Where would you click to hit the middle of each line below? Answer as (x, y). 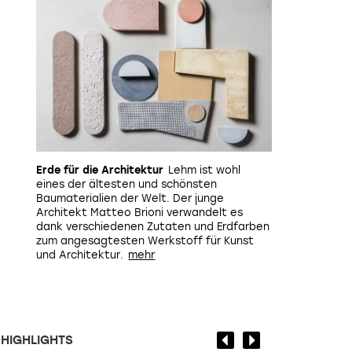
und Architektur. (80, 255)
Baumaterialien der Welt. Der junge (130, 198)
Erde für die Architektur (100, 170)
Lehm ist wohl (205, 170)
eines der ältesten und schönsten (126, 184)
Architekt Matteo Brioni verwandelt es (139, 213)
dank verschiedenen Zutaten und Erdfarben (153, 227)
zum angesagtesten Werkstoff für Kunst (145, 241)
